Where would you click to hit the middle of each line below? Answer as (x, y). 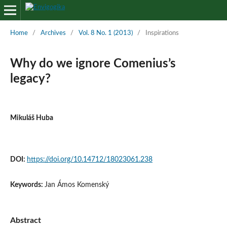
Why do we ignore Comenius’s (93, 64)
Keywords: (27, 185)
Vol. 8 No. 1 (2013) (105, 33)
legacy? (30, 79)
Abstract (25, 220)
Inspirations (162, 33)
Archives (53, 33)
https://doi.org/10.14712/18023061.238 (89, 159)
